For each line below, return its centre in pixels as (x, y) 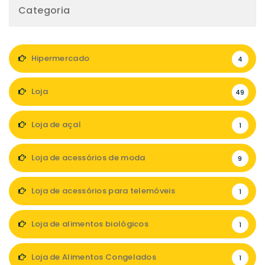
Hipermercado (59, 58)
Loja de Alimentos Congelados (93, 257)
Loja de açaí (55, 125)
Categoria (44, 10)
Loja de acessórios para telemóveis (102, 191)
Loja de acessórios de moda (87, 158)
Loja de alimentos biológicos (89, 224)
